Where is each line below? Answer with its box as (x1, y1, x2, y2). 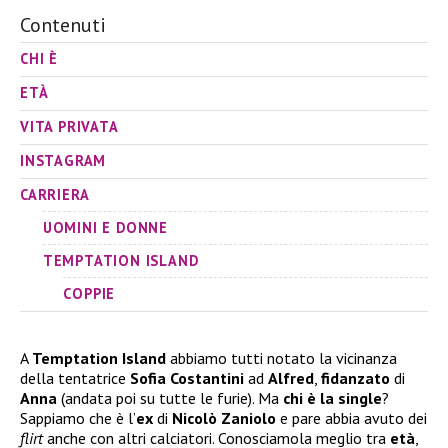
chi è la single (283, 388, 382, 409)
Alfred (268, 368, 314, 389)
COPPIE (63, 284, 116, 304)
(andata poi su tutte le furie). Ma (57, 388, 283, 409)
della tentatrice (20, 368, 126, 389)
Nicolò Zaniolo (172, 408, 276, 429)
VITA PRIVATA (20, 117, 119, 136)
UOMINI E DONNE (42, 218, 168, 238)
